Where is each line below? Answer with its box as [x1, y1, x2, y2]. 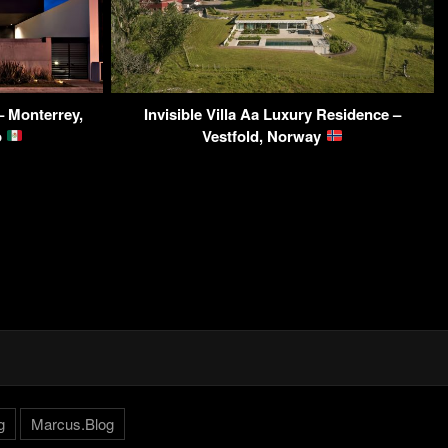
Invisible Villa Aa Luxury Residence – [144, 102, 401, 125]
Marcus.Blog [30, 413, 114, 435]
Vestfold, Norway [202, 124, 326, 147]
